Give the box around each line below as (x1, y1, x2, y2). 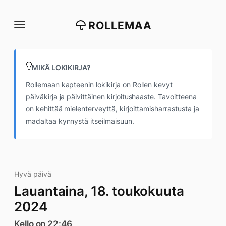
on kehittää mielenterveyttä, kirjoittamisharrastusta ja (26, 104, 199, 113)
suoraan (7, 17, 37, 27)
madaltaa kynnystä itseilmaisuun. (26, 117, 134, 125)
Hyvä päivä (14, 169, 51, 178)
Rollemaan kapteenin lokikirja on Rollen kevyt (26, 80, 173, 89)
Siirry (7, 7, 26, 17)
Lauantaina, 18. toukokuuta (14, 183, 184, 199)
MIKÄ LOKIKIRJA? (32, 63, 91, 72)
